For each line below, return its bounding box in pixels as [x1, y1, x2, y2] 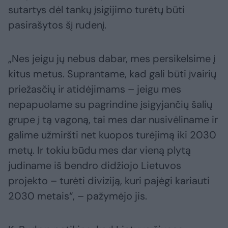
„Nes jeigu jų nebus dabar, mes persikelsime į [8, 52, 215, 66]
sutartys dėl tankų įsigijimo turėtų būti [8, 3, 185, 17]
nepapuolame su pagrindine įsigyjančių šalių [8, 98, 212, 111]
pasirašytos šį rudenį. [8, 18, 106, 32]
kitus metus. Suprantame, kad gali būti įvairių [8, 67, 216, 81]
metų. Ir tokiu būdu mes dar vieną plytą [8, 144, 191, 157]
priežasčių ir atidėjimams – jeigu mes [8, 82, 181, 96]
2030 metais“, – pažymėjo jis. [8, 189, 147, 203]
